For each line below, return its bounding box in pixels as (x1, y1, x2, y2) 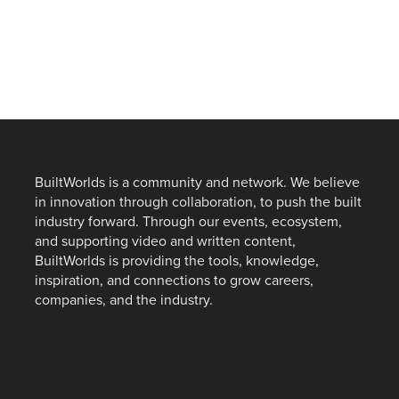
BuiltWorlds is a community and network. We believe (35, 174, 360, 192)
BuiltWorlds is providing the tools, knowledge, (35, 252, 319, 271)
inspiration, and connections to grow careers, (35, 272, 313, 290)
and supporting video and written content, (35, 232, 296, 251)
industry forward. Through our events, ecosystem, (35, 213, 342, 232)
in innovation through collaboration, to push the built (35, 193, 362, 212)
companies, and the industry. (35, 291, 213, 310)
